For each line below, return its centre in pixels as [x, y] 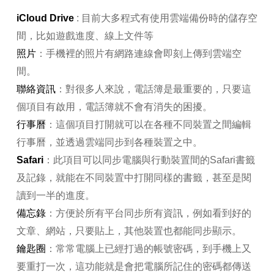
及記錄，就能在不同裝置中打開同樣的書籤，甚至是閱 [134, 178]
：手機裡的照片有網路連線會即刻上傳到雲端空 [139, 54]
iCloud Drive [45, 18]
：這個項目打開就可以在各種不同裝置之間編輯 [148, 125]
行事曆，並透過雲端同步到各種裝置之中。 [109, 143]
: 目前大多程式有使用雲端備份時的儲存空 [165, 18]
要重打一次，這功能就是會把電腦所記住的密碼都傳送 [134, 267]
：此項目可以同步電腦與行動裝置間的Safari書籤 [149, 160]
